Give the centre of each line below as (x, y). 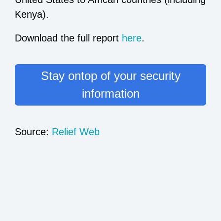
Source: (33, 131)
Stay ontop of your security (110, 75)
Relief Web (76, 131)
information (110, 93)
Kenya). (32, 14)
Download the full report (68, 38)
